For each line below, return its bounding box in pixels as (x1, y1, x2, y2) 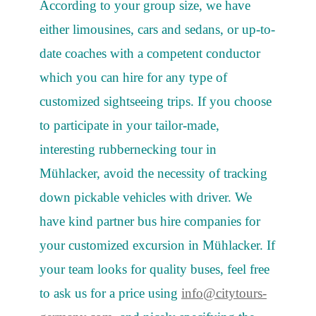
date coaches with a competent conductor (39, 45, 260, 61)
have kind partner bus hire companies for (39, 213, 260, 229)
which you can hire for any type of (39, 69, 227, 85)
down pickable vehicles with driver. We (39, 189, 252, 205)
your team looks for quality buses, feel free (39, 261, 269, 276)
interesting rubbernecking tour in (39, 141, 217, 157)
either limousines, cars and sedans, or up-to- (39, 21, 275, 37)
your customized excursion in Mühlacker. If (39, 237, 275, 253)
